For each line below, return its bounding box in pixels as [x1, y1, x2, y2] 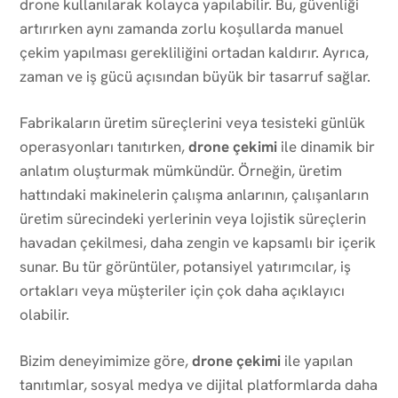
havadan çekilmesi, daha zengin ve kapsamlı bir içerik [20, 232, 376, 252]
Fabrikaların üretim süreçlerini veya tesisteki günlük [20, 112, 365, 132]
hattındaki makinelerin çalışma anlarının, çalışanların [20, 184, 369, 204]
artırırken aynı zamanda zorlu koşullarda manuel [20, 18, 344, 38]
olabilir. [20, 304, 69, 324]
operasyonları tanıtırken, [20, 136, 188, 156]
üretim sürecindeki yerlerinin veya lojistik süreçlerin [20, 208, 366, 228]
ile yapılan [281, 350, 353, 370]
